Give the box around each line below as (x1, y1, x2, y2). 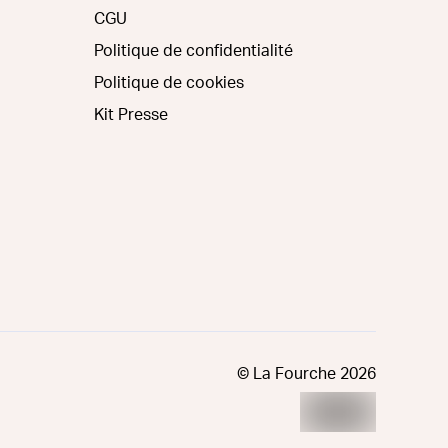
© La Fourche (237, 365, 336, 382)
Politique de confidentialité (94, 42, 293, 59)
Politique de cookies (94, 74, 244, 91)
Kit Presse (94, 106, 168, 123)
